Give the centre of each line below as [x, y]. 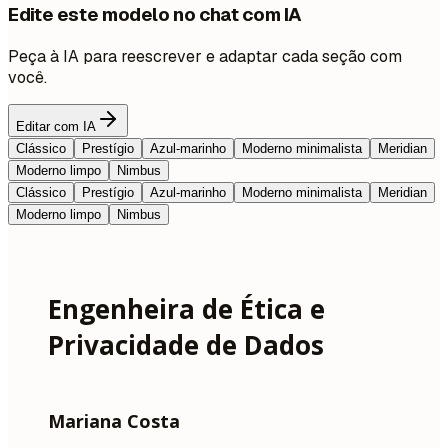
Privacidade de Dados [186, 344]
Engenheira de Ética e [186, 308]
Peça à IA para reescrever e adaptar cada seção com [205, 56]
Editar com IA [56, 126]
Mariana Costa [114, 420]
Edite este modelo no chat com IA [155, 15]
